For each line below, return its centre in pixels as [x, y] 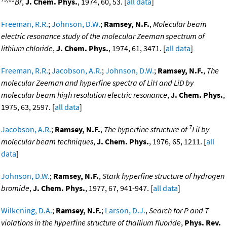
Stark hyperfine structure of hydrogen [163, 176]
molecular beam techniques [47, 142]
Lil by [201, 129]
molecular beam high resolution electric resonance [84, 95]
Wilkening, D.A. [27, 211]
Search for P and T [179, 211]
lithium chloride [27, 48]
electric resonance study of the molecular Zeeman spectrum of [103, 36]
